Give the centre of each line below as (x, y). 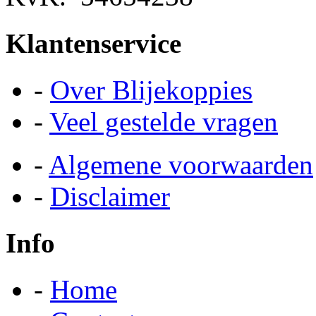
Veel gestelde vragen (164, 121)
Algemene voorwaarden (181, 164)
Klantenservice (93, 43)
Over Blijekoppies (151, 90)
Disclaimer (110, 196)
